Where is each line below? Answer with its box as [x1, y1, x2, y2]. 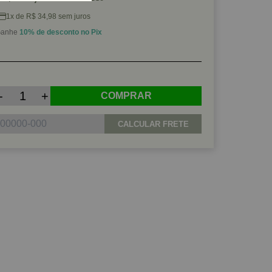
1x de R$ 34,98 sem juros [6, 12, 90, 21]
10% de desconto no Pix [19, 28, 102, 36]
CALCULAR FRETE [117, 119, 189, 129]
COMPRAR [100, 90, 152, 101]
